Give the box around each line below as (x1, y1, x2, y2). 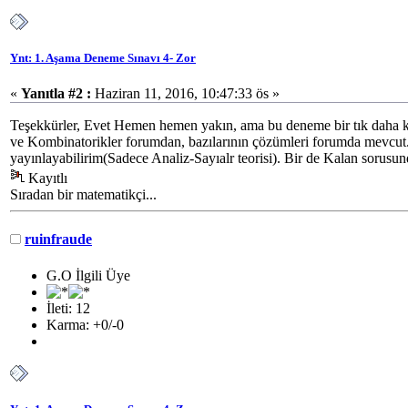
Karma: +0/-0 (46, 316, 124, 332)
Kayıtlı (25, 170, 67, 187)
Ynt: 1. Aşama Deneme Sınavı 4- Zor (10, 50, 196, 65)
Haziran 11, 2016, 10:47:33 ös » (91, 86, 280, 102)
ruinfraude (25, 231, 92, 248)
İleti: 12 (46, 300, 90, 316)
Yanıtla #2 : (21, 86, 91, 102)
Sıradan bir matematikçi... (10, 187, 157, 203)
